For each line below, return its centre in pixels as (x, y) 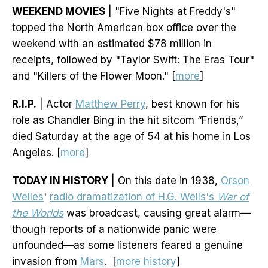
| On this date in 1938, (165, 181)
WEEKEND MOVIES (59, 12)
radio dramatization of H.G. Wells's (133, 197)
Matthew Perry (110, 104)
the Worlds (38, 213)
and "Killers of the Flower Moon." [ (94, 76)
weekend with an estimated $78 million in (112, 44)
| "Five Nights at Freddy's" (170, 12)
